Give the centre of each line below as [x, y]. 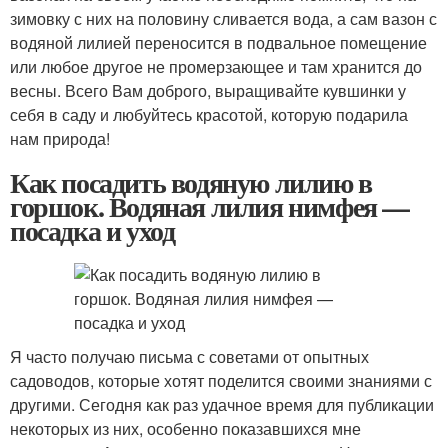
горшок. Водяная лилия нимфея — [210, 206]
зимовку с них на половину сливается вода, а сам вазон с [223, 18]
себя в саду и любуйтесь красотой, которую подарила [209, 114]
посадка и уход [92, 230]
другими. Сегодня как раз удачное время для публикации [222, 404]
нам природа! [60, 138]
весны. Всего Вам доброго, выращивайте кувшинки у [208, 90]
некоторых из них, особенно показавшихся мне [185, 428]
